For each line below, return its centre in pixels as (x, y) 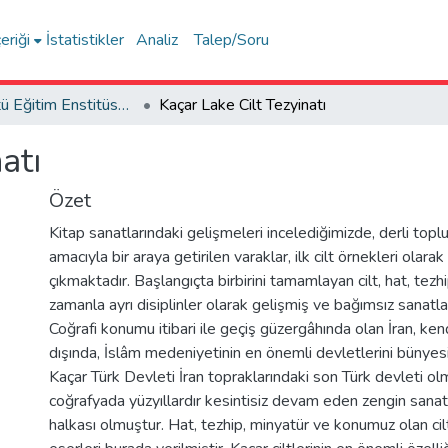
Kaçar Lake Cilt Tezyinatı (242, 105)
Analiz (157, 40)
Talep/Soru (232, 40)
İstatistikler (85, 40)
